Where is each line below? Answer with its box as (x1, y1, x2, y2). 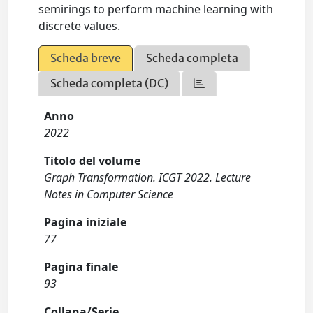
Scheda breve (50, 51, 122, 65)
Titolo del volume (44, 153, 141, 168)
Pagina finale (44, 259, 119, 275)
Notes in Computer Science (44, 187, 174, 202)
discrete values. (38, 18, 121, 34)
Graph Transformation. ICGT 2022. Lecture (44, 170, 252, 185)
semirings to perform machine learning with (38, 1, 274, 17)
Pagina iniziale (44, 214, 127, 230)
